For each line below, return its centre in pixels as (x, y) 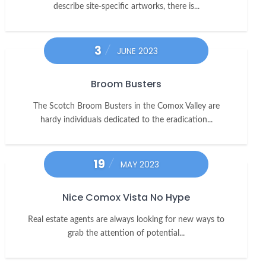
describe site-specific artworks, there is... (126, 7)
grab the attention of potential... (126, 233)
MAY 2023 (140, 165)
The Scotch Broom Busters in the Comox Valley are (126, 106)
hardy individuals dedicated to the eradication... (126, 120)
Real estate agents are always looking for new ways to (126, 220)
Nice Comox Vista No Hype (126, 198)
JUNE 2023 (138, 52)
